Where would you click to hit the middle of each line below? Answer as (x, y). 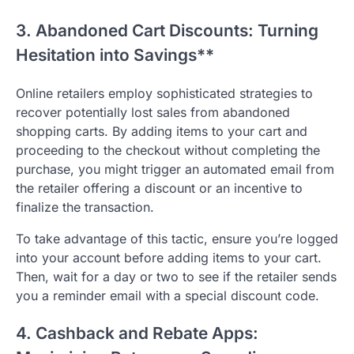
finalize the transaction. (85, 207)
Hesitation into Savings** (115, 55)
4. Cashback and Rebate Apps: (137, 333)
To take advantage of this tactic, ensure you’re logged (177, 238)
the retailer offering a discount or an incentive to (159, 188)
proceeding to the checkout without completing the (168, 150)
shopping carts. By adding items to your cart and (162, 131)
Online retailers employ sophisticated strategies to (164, 93)
